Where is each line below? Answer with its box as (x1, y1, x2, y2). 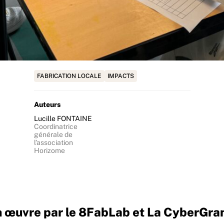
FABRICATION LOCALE (36, 72, 101, 79)
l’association (33, 138, 73, 146)
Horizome (33, 146, 65, 154)
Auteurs (33, 100, 61, 108)
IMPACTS (107, 72, 134, 79)
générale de (33, 130, 72, 138)
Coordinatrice (33, 122, 77, 130)
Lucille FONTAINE (33, 114, 92, 122)
